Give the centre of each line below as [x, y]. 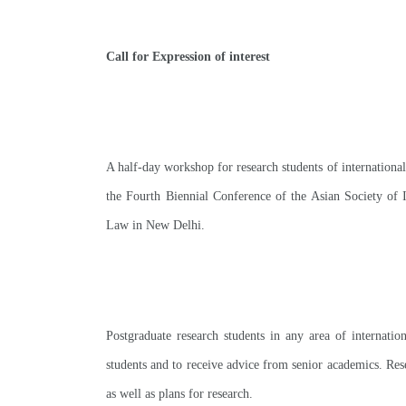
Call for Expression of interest [188, 57]
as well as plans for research [178, 394]
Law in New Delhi [154, 225]
